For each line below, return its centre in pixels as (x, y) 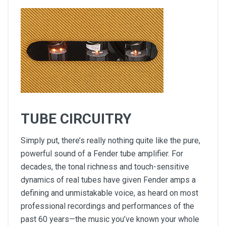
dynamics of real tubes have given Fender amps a (108, 180)
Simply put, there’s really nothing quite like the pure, (110, 141)
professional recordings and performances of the (107, 206)
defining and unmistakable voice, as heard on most (109, 193)
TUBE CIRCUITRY (76, 119)
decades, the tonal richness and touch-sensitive (105, 167)
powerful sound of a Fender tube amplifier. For (102, 154)
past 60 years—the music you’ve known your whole (110, 219)
